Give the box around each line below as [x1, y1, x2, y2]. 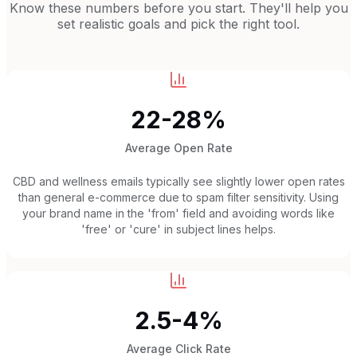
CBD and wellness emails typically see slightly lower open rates [12, 174, 345, 188]
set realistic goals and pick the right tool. [57, 15, 300, 32]
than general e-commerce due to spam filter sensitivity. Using [18, 190, 339, 204]
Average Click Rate [126, 341, 231, 355]
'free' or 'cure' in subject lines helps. [81, 222, 276, 236]
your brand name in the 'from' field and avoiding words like [22, 206, 335, 220]
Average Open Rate [124, 140, 233, 155]
